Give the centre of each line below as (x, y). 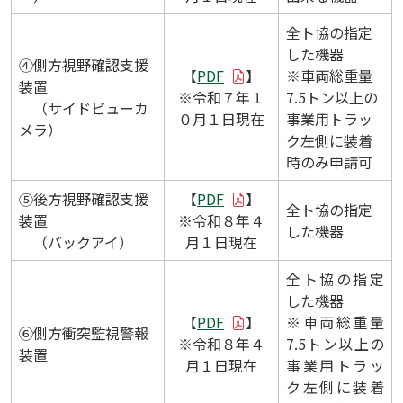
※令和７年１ (221, 98)
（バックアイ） (76, 242)
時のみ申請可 (329, 162)
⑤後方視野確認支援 (84, 199)
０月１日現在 (221, 119)
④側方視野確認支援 (84, 65)
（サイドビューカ (84, 108)
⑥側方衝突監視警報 (84, 333)
